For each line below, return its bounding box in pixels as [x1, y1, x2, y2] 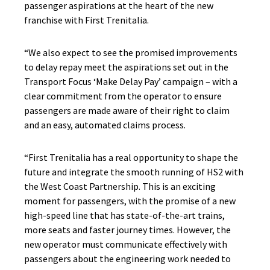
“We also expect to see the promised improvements [24, 46, 237, 58]
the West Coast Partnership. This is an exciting [24, 180, 216, 192]
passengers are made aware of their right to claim [24, 104, 230, 116]
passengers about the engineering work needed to [24, 253, 231, 265]
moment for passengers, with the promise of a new [24, 195, 236, 207]
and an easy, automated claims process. [24, 119, 186, 131]
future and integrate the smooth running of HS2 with [24, 166, 243, 178]
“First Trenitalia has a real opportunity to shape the [24, 151, 238, 163]
